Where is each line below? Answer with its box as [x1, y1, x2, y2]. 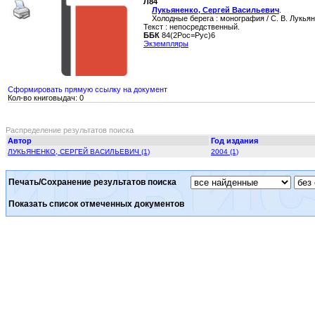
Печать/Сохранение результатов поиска [8, 177, 176, 187]
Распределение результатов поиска [6, 126, 134, 134]
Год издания [211, 136, 258, 145]
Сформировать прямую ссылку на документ [8, 85, 167, 94]
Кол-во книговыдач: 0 [8, 94, 84, 102]
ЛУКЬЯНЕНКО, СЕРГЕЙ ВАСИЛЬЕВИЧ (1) [8, 148, 150, 155]
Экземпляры [143, 39, 188, 48]
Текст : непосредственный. [143, 22, 240, 31]
